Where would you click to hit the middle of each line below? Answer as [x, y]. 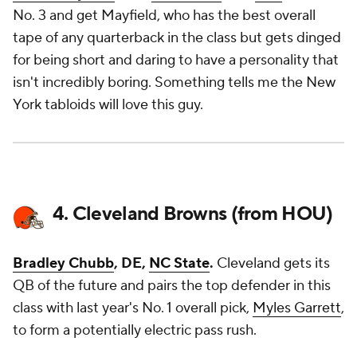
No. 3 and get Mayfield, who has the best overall [164, 16]
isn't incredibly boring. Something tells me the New [174, 82]
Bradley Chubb [63, 263]
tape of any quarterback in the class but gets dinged [177, 38]
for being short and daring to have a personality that [176, 60]
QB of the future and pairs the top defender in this [172, 286]
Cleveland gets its [273, 263]
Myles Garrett [297, 308]
